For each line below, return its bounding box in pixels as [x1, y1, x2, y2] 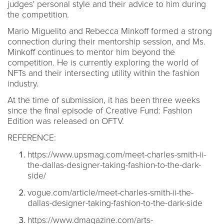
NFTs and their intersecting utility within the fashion [7, 67, 199, 78]
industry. [7, 78, 38, 89]
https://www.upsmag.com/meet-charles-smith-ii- [27, 149, 206, 160]
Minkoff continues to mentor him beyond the [7, 46, 175, 57]
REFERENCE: [7, 132, 56, 143]
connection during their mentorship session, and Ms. [7, 36, 205, 47]
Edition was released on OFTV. [7, 115, 126, 126]
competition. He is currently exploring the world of [7, 57, 198, 68]
